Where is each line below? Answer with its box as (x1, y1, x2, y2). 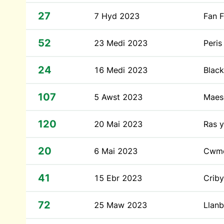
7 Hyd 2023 (94, 11, 139, 21)
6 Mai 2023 (94, 146, 137, 156)
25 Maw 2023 (94, 200, 147, 210)
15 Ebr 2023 (94, 173, 142, 183)
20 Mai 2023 (94, 119, 142, 129)
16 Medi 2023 (94, 65, 147, 75)
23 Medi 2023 (94, 38, 147, 48)
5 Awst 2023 (94, 92, 142, 102)
